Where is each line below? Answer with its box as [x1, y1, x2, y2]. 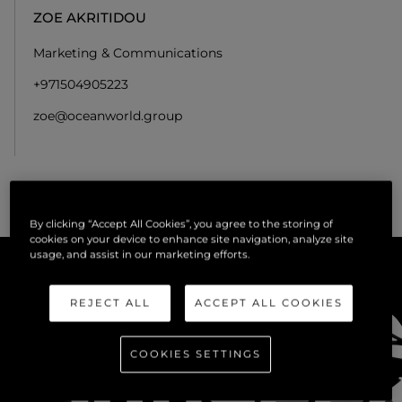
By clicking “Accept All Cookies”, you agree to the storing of [30, 217, 334, 230]
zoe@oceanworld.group [33, 108, 182, 125]
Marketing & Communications [33, 45, 223, 62]
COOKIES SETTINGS [130, 347, 262, 360]
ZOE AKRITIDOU [33, 9, 146, 27]
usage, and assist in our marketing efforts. [30, 248, 250, 260]
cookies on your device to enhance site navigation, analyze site [30, 232, 354, 245]
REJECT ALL [69, 296, 151, 309]
